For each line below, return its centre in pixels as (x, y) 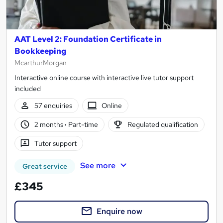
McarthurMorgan (41, 62)
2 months (49, 124)
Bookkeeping (40, 51)
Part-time (82, 124)
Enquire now (119, 211)
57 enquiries (53, 105)
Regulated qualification (163, 124)
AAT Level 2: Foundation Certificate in (88, 39)
